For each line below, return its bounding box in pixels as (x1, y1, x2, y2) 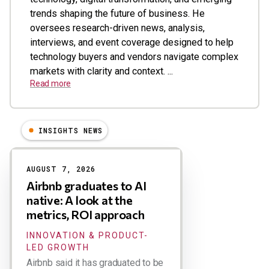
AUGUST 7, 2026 (26, 164, 95, 174)
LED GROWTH (26, 243, 89, 252)
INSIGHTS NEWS (38, 125, 103, 135)
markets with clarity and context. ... (30, 65, 173, 77)
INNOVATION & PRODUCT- (26, 231, 148, 240)
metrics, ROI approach (26, 207, 145, 222)
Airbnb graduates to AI (26, 178, 147, 193)
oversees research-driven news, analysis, (30, 22, 205, 34)
